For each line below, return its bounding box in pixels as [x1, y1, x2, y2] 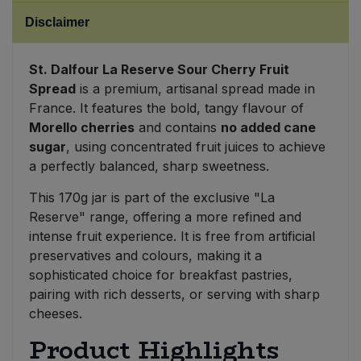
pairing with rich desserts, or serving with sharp [29, 286, 320, 303]
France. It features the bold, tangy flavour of [29, 100, 304, 117]
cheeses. [29, 305, 82, 322]
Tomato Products [16, 111, 112, 125]
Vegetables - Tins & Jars [16, 152, 155, 166]
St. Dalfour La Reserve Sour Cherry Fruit [29, 61, 289, 78]
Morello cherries [29, 119, 135, 136]
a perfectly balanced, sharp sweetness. [29, 158, 269, 175]
